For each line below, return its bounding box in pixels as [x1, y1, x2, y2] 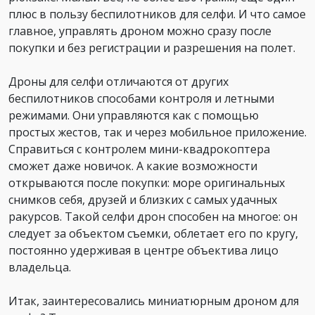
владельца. [8, 259, 71, 275]
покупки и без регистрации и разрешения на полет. [8, 40, 295, 56]
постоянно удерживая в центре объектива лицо [8, 243, 278, 258]
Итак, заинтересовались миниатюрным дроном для [8, 293, 299, 309]
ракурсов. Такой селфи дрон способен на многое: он [8, 209, 297, 224]
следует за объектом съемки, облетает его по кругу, [8, 226, 298, 241]
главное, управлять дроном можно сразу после [8, 23, 271, 39]
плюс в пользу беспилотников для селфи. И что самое [8, 6, 306, 22]
